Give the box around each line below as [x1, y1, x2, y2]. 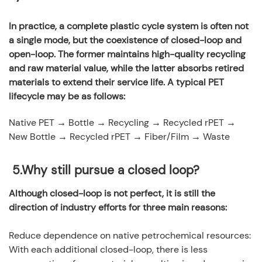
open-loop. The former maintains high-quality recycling [9, 47, 246, 60]
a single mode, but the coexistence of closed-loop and [9, 33, 242, 46]
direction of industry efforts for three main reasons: [9, 201, 227, 213]
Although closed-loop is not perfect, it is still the [9, 187, 215, 199]
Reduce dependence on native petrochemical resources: [9, 229, 251, 242]
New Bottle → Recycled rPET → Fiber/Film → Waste [9, 130, 230, 143]
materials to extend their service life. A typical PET [9, 75, 224, 88]
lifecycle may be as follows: [9, 89, 125, 102]
